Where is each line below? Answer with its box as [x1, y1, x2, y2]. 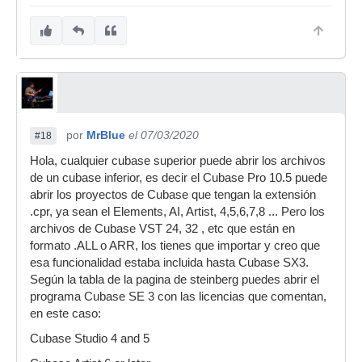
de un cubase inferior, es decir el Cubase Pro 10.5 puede [30, 171, 327, 184]
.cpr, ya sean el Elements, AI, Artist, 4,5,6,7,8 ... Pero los [30, 205, 325, 218]
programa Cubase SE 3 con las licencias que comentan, [30, 290, 326, 303]
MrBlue [86, 128, 125, 141]
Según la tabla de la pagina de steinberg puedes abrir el [30, 273, 319, 286]
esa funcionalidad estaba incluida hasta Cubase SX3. [30, 256, 309, 269]
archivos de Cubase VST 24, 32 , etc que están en [30, 222, 295, 235]
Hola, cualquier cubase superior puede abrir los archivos [30, 154, 326, 167]
